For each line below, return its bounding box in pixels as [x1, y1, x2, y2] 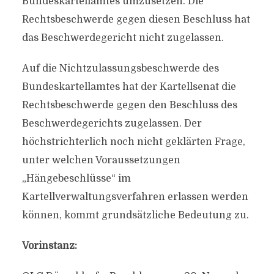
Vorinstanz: [21, 240, 77, 251]
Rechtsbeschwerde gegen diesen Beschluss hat [21, 14, 250, 25]
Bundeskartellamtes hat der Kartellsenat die [21, 81, 236, 92]
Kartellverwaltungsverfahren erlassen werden [21, 191, 248, 202]
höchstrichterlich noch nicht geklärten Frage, [21, 136, 245, 147]
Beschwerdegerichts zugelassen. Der [21, 118, 202, 129]
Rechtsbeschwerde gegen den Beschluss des [21, 100, 237, 111]
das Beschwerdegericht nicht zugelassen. [21, 32, 224, 43]
